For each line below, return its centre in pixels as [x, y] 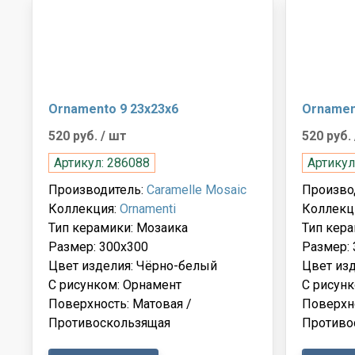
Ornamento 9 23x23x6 [113, 109]
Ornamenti [148, 208]
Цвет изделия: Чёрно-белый [133, 265]
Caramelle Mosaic [197, 189]
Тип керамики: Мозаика [118, 227]
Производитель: [97, 189]
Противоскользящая [109, 323]
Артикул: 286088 [102, 162]
